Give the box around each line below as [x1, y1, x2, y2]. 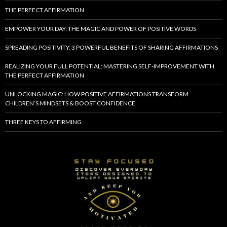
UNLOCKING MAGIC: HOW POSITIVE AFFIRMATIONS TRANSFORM [5, 90, 188, 98]
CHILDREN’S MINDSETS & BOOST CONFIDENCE [5, 99, 135, 107]
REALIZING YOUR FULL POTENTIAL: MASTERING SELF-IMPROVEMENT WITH [5, 62, 214, 70]
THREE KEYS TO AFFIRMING [5, 118, 82, 126]
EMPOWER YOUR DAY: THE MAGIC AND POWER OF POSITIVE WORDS [5, 25, 196, 33]
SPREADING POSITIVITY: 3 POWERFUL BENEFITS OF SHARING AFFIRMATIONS [5, 44, 218, 52]
